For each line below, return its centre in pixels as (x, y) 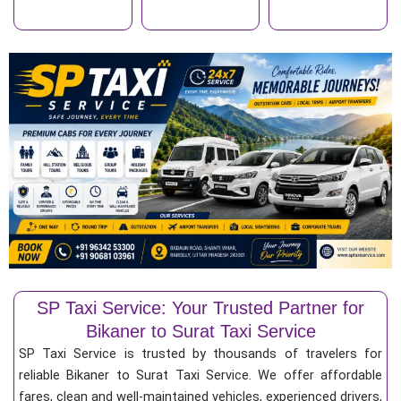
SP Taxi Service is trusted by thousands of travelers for (200, 353)
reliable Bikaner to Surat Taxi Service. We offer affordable (200, 375)
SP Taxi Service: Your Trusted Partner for (200, 307)
